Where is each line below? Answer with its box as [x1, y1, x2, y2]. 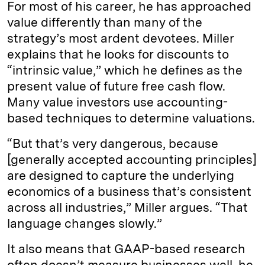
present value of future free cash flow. [7, 79, 225, 94]
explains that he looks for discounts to [7, 47, 229, 62]
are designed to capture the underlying [7, 168, 234, 183]
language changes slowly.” [7, 216, 162, 231]
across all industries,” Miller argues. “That [7, 200, 248, 215]
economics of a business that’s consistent [7, 184, 251, 199]
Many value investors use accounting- [7, 95, 228, 110]
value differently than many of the [7, 15, 202, 30]
